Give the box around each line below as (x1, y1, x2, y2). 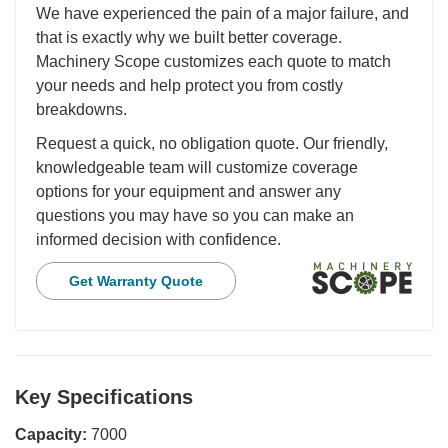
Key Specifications (15, 385, 193, 408)
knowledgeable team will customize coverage (36, 158, 358, 176)
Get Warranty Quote (69, 272, 203, 289)
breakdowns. (36, 100, 127, 118)
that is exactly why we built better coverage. (36, 28, 342, 46)
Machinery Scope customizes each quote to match (36, 52, 391, 70)
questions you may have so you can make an (36, 206, 354, 224)
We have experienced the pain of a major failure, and (36, 4, 409, 22)
